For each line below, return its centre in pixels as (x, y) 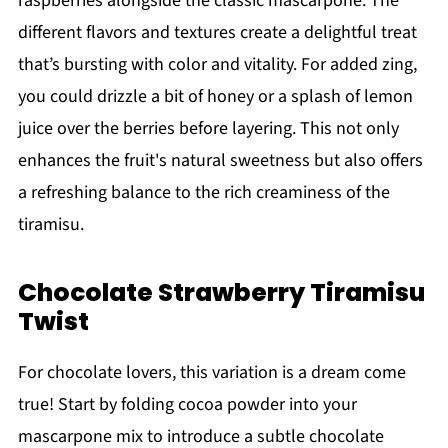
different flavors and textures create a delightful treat (217, 33)
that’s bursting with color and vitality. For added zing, (217, 65)
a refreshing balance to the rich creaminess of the (203, 193)
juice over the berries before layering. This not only (208, 129)
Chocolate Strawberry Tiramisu (221, 293)
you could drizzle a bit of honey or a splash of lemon (215, 97)
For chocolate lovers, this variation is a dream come (211, 373)
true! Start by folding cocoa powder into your (187, 405)
